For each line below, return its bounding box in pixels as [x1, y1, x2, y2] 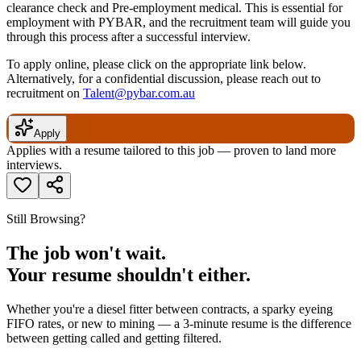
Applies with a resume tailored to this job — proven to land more [6, 143, 336, 157]
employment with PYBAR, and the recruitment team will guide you [6, 15, 351, 29]
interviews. [6, 158, 62, 172]
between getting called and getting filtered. [6, 330, 222, 345]
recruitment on [6, 86, 83, 100]
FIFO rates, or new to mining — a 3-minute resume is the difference [6, 316, 351, 330]
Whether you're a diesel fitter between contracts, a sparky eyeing [6, 301, 333, 316]
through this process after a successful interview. [6, 30, 251, 44]
